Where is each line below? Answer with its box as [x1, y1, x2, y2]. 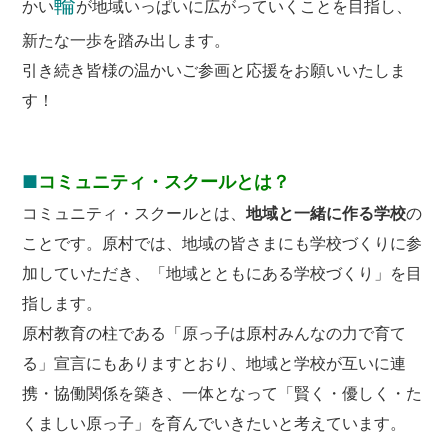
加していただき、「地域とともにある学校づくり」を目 [22, 262, 423, 283]
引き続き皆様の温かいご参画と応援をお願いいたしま [22, 59, 407, 80]
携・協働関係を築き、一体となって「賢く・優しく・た [22, 382, 423, 403]
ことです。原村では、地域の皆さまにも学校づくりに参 [22, 232, 423, 253]
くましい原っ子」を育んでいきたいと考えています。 [22, 412, 407, 433]
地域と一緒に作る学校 [246, 202, 407, 223]
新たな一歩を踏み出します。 [22, 29, 231, 50]
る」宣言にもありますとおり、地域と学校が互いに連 [22, 352, 407, 373]
